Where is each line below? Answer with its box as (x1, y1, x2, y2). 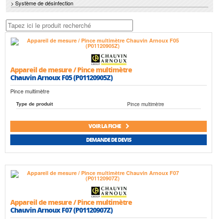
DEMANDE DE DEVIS (86, 136, 131, 144)
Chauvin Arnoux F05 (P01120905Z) (10, 72, 112, 82)
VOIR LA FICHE (88, 122, 122, 130)
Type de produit (16, 101, 53, 107)
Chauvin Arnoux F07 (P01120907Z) (10, 205, 112, 215)
